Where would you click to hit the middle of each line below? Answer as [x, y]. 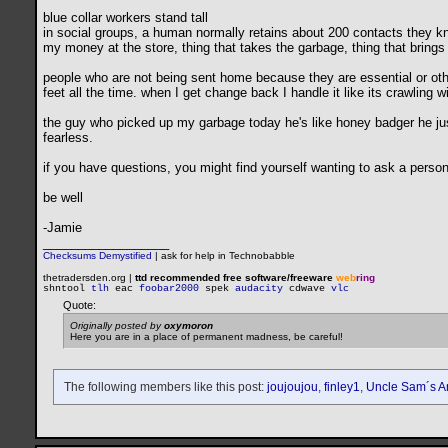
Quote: [79, 305]
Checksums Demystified [97, 256]
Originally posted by [117, 326]
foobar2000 [169, 289]
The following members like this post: [165, 387]
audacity [259, 289]
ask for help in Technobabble [228, 256]
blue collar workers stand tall [125, 18]
